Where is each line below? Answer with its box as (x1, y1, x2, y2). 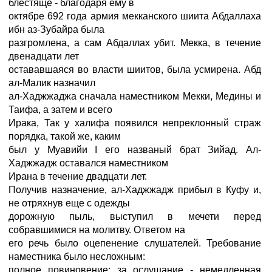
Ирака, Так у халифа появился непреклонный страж (8, 118, 261, 128)
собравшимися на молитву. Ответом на (8, 225, 185, 235)
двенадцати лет (8, 51, 79, 61)
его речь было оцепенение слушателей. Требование (8, 238, 261, 248)
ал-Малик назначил (8, 78, 95, 88)
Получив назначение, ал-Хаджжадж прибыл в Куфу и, (8, 185, 261, 195)
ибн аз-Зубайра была (8, 24, 104, 35)
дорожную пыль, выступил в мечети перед (8, 211, 261, 222)
